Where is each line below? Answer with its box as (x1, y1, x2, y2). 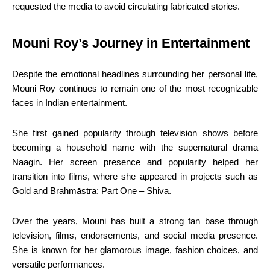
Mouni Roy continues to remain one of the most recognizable (12, 83, 258, 93)
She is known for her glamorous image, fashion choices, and (12, 244, 258, 255)
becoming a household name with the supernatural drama (12, 142, 258, 152)
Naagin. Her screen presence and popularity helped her (12, 156, 258, 167)
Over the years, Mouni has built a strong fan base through (12, 215, 258, 226)
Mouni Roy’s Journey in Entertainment (12, 35, 250, 51)
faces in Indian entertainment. (12, 97, 127, 108)
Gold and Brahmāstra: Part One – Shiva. (12, 185, 171, 196)
